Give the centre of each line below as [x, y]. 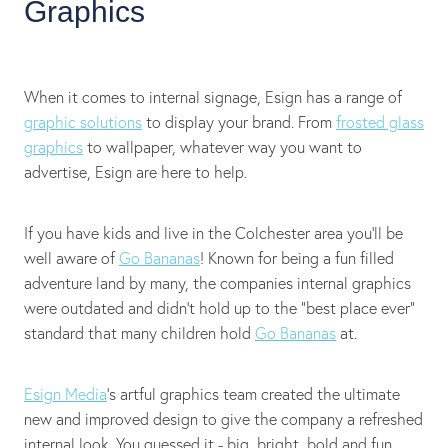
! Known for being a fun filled [297, 257]
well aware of [71, 257]
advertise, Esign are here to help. [135, 171]
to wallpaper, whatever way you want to [222, 146]
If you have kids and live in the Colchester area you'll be [213, 232]
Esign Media [65, 393]
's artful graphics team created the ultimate [253, 393]
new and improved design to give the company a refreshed [223, 418]
